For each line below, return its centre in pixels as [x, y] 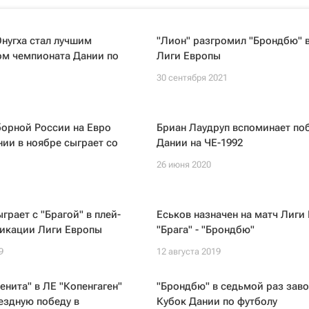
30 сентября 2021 [192, 78]
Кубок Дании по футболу [217, 301]
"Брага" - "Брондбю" [205, 230]
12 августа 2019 [188, 251]
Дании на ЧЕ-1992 [199, 143]
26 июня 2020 [183, 165]
